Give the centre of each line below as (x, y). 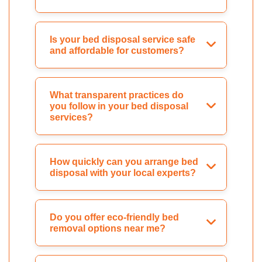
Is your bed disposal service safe (123, 40)
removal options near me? (108, 229)
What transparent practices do (117, 95)
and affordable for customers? (117, 51)
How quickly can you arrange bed (124, 162)
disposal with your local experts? (123, 173)
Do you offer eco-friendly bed (114, 218)
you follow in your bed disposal (119, 106)
